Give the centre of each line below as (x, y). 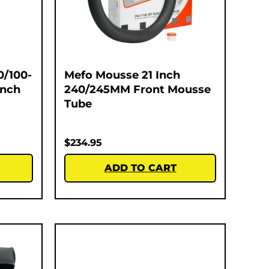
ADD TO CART (140, 168)
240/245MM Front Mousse (138, 89)
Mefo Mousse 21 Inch (122, 75)
